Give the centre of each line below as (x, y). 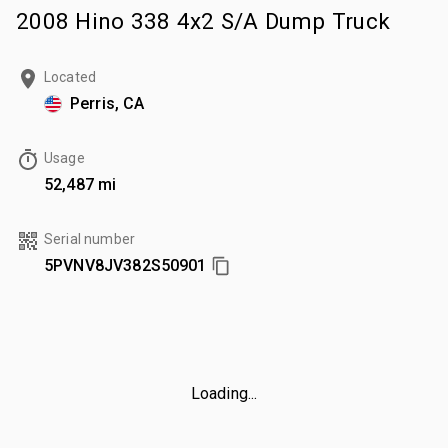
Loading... (224, 393)
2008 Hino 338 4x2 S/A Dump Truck (203, 20)
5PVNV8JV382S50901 (125, 265)
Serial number (89, 238)
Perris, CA (107, 103)
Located (70, 76)
